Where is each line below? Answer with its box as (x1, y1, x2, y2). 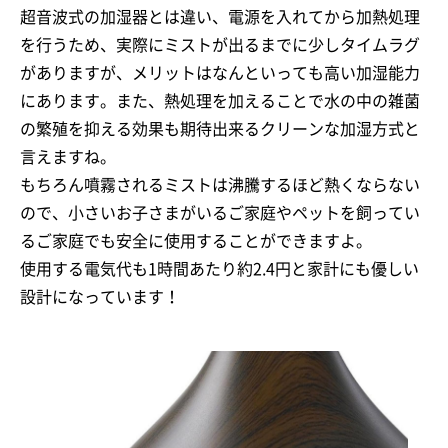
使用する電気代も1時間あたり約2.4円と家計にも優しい (20, 261, 419, 278)
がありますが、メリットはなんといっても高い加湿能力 (20, 65, 420, 82)
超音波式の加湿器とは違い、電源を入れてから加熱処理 (20, 9, 420, 26)
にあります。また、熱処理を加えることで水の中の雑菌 (20, 93, 420, 110)
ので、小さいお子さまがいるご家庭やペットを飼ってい (20, 205, 420, 222)
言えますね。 (20, 149, 116, 166)
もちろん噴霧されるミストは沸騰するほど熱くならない (20, 177, 420, 194)
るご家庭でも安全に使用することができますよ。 (20, 233, 372, 250)
